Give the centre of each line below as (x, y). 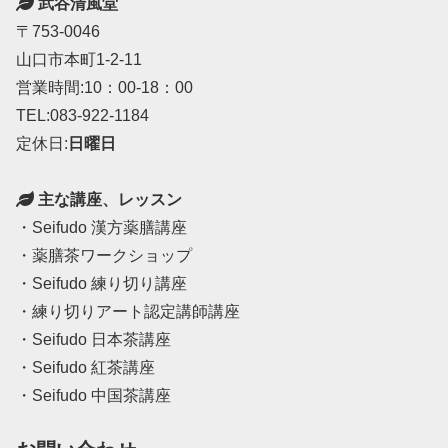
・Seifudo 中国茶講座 (93, 395)
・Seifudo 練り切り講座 (101, 283)
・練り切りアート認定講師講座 (128, 311)
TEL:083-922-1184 (82, 115)
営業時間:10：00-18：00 (104, 87)
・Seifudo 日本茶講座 (93, 339)
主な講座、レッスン (108, 199)
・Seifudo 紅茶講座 (85, 367)
